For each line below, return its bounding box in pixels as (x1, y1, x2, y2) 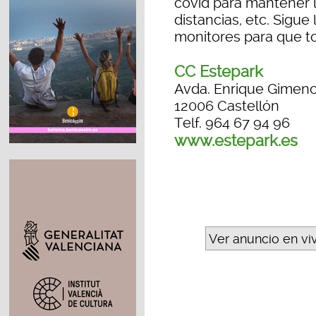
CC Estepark (174, 62, 263, 81)
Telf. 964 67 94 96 (174, 114, 290, 132)
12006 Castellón (174, 97, 279, 115)
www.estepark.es (174, 131, 298, 150)
